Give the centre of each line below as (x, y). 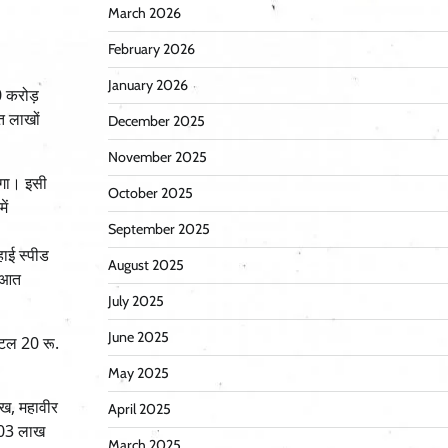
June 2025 (138, 337)
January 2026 (147, 85)
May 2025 (138, 373)
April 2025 (139, 409)
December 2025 (156, 121)
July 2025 (135, 301)
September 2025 (158, 229)
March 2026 (144, 13)
